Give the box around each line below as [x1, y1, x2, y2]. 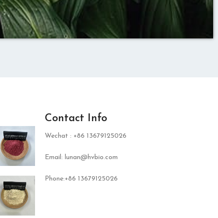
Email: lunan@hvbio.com [45, 154, 118, 161]
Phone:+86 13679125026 [45, 175, 118, 182]
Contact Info [45, 113, 107, 124]
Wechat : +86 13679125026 [45, 132, 127, 140]
